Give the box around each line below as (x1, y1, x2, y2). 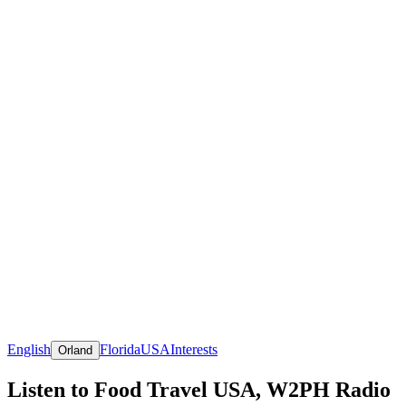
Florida (100, 341, 140, 357)
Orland (58, 343, 92, 357)
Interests (170, 341, 217, 357)
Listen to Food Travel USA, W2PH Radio (7, 377, 391, 401)
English (7, 341, 51, 357)
